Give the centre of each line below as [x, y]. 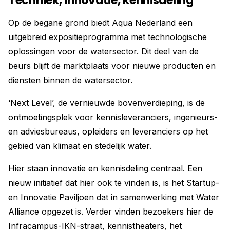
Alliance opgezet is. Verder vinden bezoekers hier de [111, 212]
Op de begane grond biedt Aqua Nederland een [100, 23]
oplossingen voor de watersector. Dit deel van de [103, 51]
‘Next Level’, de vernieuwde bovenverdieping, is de [107, 103]
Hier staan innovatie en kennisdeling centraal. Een [105, 168]
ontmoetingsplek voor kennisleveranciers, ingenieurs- [113, 117]
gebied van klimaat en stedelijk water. [80, 146]
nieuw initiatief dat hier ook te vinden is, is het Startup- [114, 183]
